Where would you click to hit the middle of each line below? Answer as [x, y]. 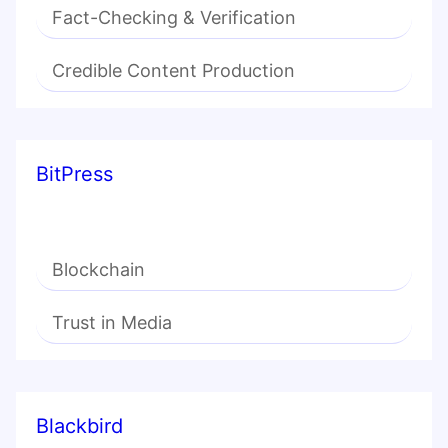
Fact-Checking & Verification [174, 18]
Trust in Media [112, 323]
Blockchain [98, 270]
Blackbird [79, 426]
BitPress [74, 174]
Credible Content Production [173, 71]
